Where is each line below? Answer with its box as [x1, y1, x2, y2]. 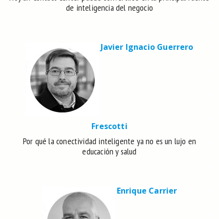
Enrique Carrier [116, 185, 177, 197]
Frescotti [91, 121, 128, 132]
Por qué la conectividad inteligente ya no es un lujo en [23, 135, 196, 147]
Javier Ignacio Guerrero [100, 42, 194, 53]
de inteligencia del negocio [66, 2, 153, 14]
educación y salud [82, 146, 137, 157]
